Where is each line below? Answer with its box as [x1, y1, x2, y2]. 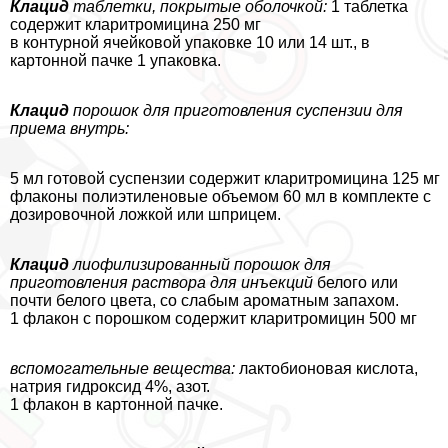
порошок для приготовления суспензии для [69, 101, 403, 119]
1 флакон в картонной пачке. [10, 395, 223, 413]
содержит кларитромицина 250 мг [10, 15, 261, 33]
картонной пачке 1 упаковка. [10, 51, 221, 69]
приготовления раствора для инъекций [10, 273, 313, 291]
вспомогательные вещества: [10, 359, 235, 377]
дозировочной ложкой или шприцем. [10, 205, 281, 223]
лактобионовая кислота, [235, 359, 418, 377]
